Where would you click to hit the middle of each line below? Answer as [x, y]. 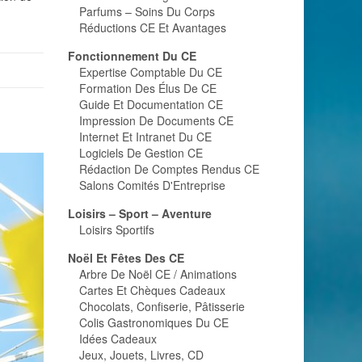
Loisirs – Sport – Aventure [139, 213]
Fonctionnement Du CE [132, 56]
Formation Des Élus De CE [147, 88]
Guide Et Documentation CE [151, 104]
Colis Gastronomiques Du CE [154, 322]
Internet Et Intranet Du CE [145, 137]
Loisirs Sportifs [116, 229]
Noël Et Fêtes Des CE [126, 258]
